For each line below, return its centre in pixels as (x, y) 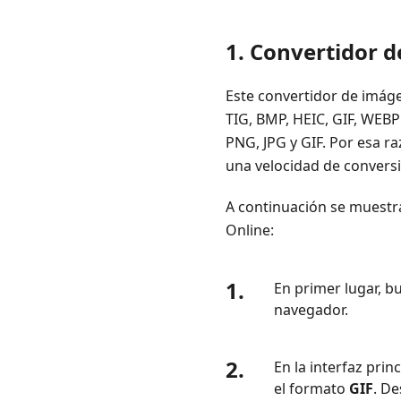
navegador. (311, 310)
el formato (311, 388)
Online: (250, 230)
